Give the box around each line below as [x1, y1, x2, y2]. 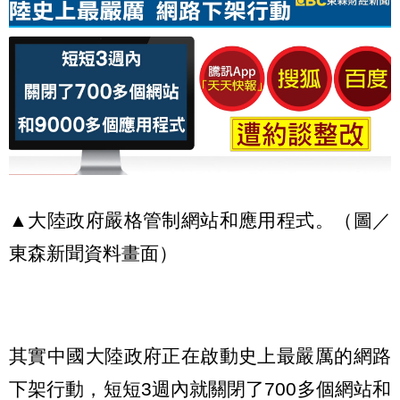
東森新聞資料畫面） [9, 242, 178, 263]
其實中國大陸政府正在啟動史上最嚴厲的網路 [9, 346, 391, 367]
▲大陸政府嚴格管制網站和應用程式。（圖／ [9, 209, 391, 230]
